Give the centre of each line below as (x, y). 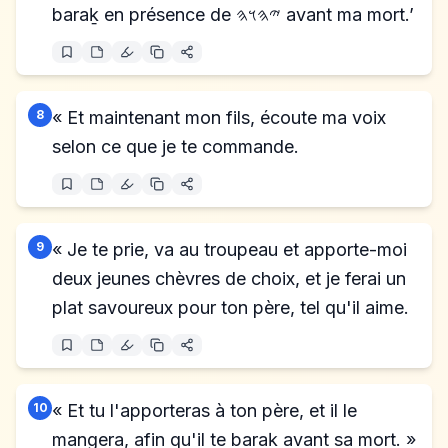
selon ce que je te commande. (175, 146)
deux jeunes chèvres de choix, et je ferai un (229, 278)
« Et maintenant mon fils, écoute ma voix (219, 117)
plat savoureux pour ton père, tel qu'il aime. (230, 307)
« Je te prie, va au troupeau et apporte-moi (229, 249)
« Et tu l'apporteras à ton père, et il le (204, 410)
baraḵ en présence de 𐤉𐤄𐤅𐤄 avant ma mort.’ (347, 14)
